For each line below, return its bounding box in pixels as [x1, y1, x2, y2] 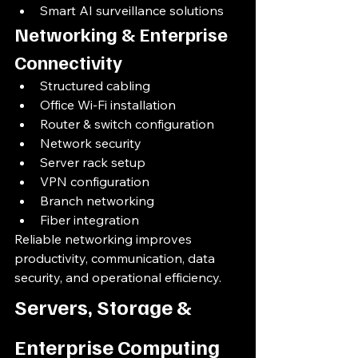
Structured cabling [40, 78, 150, 93]
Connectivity [14, 50, 122, 74]
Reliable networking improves [14, 231, 195, 247]
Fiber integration [40, 212, 139, 228]
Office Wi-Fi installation [40, 97, 176, 113]
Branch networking [40, 193, 154, 209]
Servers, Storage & [14, 293, 196, 320]
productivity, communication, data [14, 250, 218, 266]
